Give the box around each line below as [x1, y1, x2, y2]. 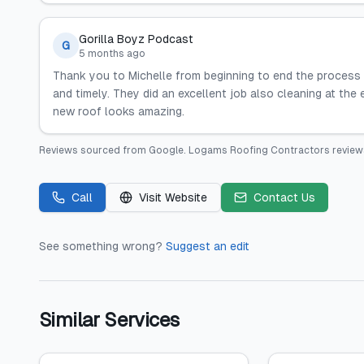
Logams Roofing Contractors [188, 145, 330, 156]
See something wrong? [39, 240, 162, 253]
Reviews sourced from [39, 145, 149, 156]
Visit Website [139, 191, 207, 204]
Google [149, 145, 184, 156]
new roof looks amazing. [53, 105, 184, 118]
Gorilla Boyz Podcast [79, 32, 193, 45]
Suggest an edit [166, 240, 249, 253]
